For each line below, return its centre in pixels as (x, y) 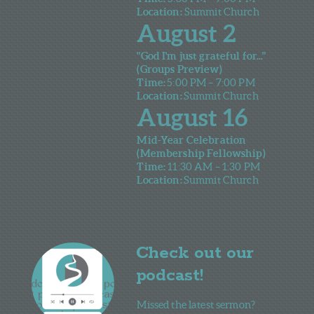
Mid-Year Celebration (192, 139)
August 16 (192, 117)
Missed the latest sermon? (196, 304)
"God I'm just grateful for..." (202, 55)
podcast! (169, 275)
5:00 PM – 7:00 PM (211, 82)
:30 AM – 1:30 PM (219, 166)
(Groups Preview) (179, 69)
